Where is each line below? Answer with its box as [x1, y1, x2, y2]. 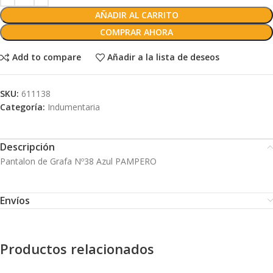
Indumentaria [48, 101, 100, 113]
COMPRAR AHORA [100, 26, 173, 38]
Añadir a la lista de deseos [107, 51, 220, 63]
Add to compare [12, 51, 81, 63]
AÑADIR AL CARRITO [94, 9, 179, 21]
